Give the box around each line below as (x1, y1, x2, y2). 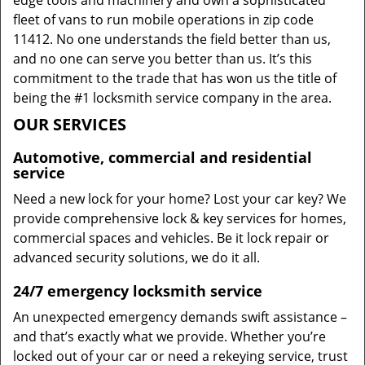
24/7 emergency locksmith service (13, 281, 262, 301)
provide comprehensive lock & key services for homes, (13, 209, 346, 227)
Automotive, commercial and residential (13, 147, 312, 167)
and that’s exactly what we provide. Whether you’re (13, 328, 326, 345)
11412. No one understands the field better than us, (13, 30, 331, 48)
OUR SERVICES (13, 113, 126, 135)
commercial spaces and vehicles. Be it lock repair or (13, 229, 329, 247)
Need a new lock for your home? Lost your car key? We (13, 190, 346, 208)
